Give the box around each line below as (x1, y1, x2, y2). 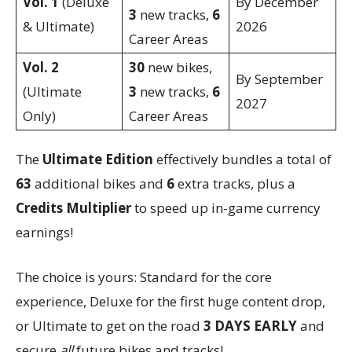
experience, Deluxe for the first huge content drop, (16, 292, 325, 311)
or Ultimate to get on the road (16, 317, 203, 335)
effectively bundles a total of (153, 150, 332, 169)
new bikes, (145, 58, 212, 77)
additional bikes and (31, 174, 167, 193)
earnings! (16, 223, 73, 242)
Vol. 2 (23, 58, 59, 77)
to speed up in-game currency (131, 199, 321, 218)
